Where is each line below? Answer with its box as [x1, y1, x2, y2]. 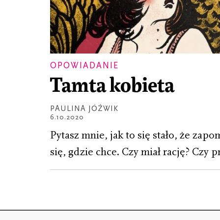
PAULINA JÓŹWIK [50, 104, 118, 113]
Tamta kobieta [50, 75, 174, 98]
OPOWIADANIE [50, 60, 119, 71]
